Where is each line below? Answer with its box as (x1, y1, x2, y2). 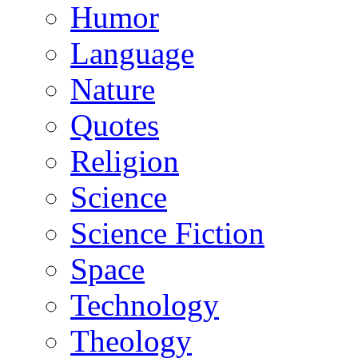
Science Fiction (70, 215, 265, 250)
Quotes (70, 107, 159, 142)
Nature (70, 71, 155, 106)
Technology (70, 287, 219, 322)
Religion (70, 143, 179, 178)
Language (70, 35, 194, 70)
